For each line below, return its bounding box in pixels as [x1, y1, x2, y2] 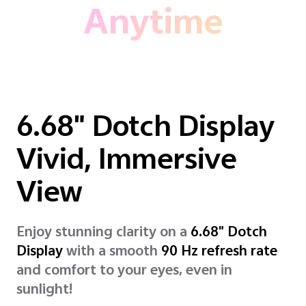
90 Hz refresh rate [161, 240, 277, 265]
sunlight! [16, 279, 72, 303]
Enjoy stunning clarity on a [16, 221, 191, 246]
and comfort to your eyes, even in [16, 260, 232, 284]
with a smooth [63, 240, 161, 265]
